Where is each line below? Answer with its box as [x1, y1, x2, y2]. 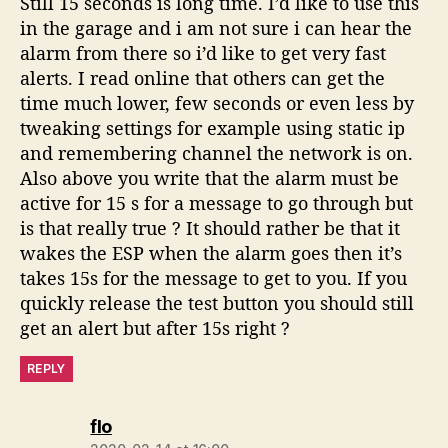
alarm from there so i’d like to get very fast [20, 41, 386, 66]
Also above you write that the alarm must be [20, 166, 399, 191]
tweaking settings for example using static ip [20, 116, 405, 141]
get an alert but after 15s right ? [20, 316, 290, 341]
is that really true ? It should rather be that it [20, 216, 400, 241]
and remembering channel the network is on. [20, 141, 413, 166]
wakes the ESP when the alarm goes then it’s [20, 241, 402, 266]
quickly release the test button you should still [20, 291, 414, 316]
